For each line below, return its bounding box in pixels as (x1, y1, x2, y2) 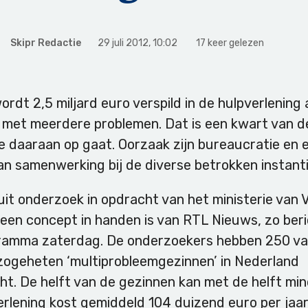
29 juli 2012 (98, 37, 148, 49)
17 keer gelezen (196, 37, 264, 49)
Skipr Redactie (10, 37, 81, 49)
